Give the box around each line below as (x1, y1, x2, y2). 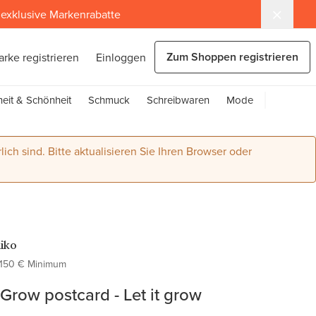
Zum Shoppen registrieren (166, 49, 298, 65)
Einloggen (96, 49, 146, 65)
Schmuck (88, 92, 130, 107)
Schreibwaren (147, 92, 209, 107)
